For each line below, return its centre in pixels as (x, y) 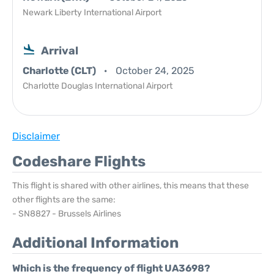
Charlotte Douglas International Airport (98, 86)
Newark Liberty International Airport (92, 13)
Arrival (60, 51)
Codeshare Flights (79, 161)
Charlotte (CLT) (60, 71)
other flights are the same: (64, 200)
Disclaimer (36, 136)
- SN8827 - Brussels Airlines (67, 214)
